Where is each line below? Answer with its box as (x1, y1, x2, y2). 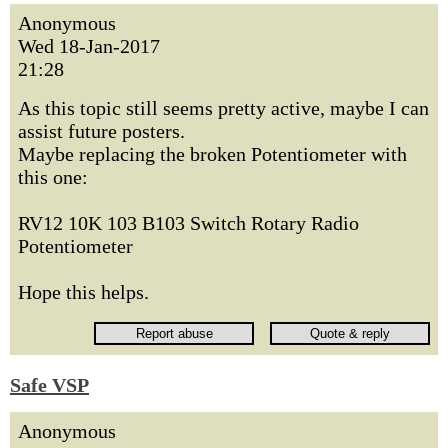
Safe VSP (10, 374, 89, 396)
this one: (18, 166, 88, 188)
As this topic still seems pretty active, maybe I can (18, 97, 429, 119)
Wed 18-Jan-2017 (18, 35, 160, 57)
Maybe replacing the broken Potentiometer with (18, 143, 407, 165)
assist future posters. (18, 120, 185, 142)
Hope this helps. (18, 281, 149, 303)
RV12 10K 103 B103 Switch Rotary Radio (18, 212, 359, 234)
